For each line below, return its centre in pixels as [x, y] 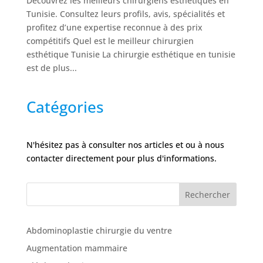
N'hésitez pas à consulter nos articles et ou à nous [125, 145]
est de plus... [51, 68]
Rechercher [208, 195]
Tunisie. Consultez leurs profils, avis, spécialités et [125, 14]
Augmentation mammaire [77, 248]
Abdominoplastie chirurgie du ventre [99, 231]
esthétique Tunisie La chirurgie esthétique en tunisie [131, 55]
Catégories [65, 107]
